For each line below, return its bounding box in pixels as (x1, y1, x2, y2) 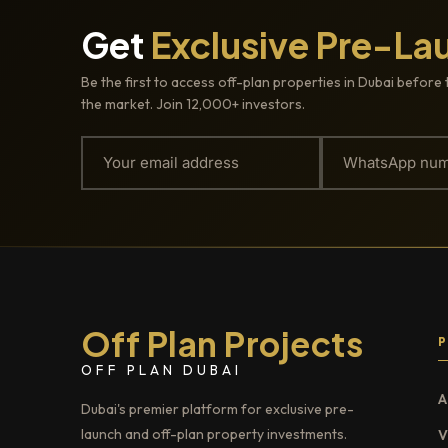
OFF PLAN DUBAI (80, 361, 242, 380)
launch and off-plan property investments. (80, 425, 347, 444)
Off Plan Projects (80, 322, 364, 365)
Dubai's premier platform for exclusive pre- (80, 400, 354, 419)
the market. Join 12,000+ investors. (80, 95, 305, 114)
